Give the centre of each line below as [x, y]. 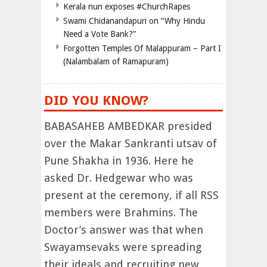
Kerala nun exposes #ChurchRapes [127, 7]
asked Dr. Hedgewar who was [119, 178]
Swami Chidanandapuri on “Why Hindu [134, 21]
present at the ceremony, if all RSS [131, 195]
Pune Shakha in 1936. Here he [119, 161]
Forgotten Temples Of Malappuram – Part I [142, 49]
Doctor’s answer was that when [124, 230]
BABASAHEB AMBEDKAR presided [128, 126]
